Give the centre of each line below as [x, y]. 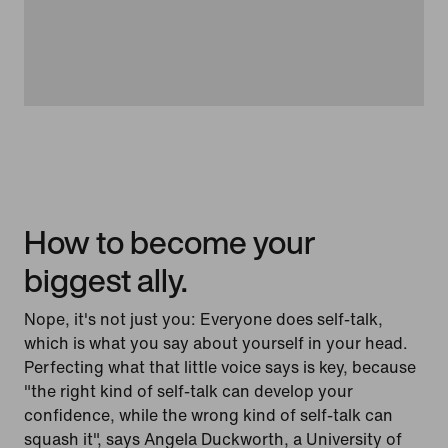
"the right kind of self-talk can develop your [188, 391]
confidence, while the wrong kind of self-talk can [208, 415]
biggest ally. [106, 280]
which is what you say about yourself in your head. [216, 343]
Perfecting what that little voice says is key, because [220, 367]
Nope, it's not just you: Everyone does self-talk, [203, 319]
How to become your [170, 242]
